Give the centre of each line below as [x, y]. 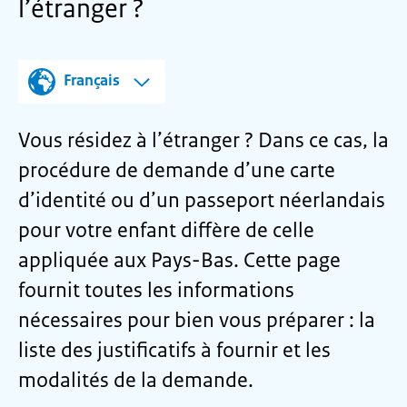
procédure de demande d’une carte [177, 170]
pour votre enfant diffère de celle [166, 230]
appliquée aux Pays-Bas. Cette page [179, 260]
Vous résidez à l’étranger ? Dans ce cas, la [203, 140]
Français [92, 80]
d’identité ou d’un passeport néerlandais [202, 200]
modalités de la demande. [136, 380]
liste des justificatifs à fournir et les [174, 350]
